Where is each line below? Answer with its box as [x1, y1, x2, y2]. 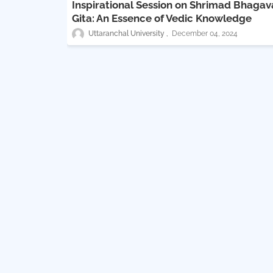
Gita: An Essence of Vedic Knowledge [71, 12, 252, 24]
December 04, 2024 [171, 29, 238, 38]
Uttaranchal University [88, 29, 165, 38]
